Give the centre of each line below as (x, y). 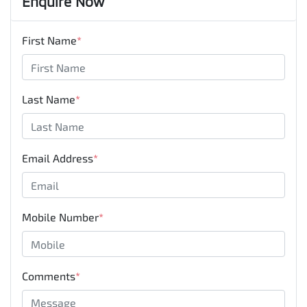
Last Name (49, 99)
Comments (49, 276)
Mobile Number (60, 217)
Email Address (58, 158)
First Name (49, 40)
